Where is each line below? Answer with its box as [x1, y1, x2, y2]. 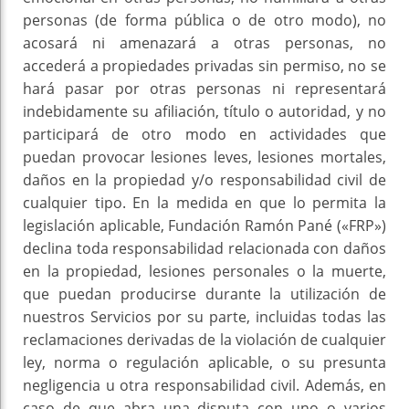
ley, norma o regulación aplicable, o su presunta [23, 352, 386, 373]
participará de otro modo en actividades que [23, 124, 386, 145]
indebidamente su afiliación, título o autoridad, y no [23, 101, 386, 122]
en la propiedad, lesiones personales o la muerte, [23, 261, 386, 282]
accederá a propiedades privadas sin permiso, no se [23, 56, 386, 77]
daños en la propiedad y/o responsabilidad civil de [23, 170, 386, 191]
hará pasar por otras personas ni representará [23, 79, 386, 100]
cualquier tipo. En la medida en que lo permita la [23, 193, 386, 214]
